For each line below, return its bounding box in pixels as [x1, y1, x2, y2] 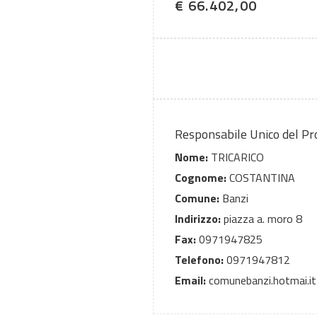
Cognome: [175, 169, 226, 187]
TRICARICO [208, 149, 264, 166]
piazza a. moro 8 [221, 210, 302, 228]
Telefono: [175, 251, 224, 269]
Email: [175, 272, 206, 289]
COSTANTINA [226, 169, 295, 187]
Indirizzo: [175, 210, 221, 228]
